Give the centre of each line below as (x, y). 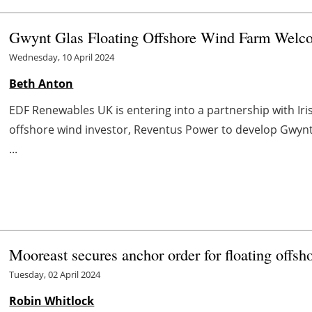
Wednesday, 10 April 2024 (62, 57)
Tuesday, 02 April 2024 (55, 274)
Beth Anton (41, 83)
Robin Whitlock (52, 301)
